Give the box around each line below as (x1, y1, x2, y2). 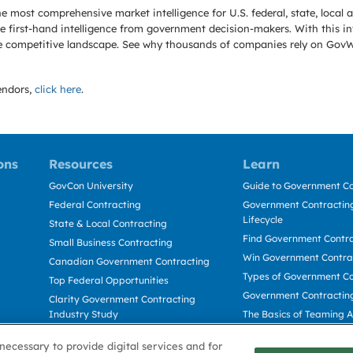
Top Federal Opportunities (49, 274, 169, 286)
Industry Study (49, 308, 118, 320)
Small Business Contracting (49, 236, 173, 248)
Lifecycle (243, 214, 283, 225)
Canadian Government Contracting (49, 255, 210, 267)
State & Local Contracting (49, 217, 167, 229)
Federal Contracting (49, 199, 141, 210)
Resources (49, 156, 113, 172)
